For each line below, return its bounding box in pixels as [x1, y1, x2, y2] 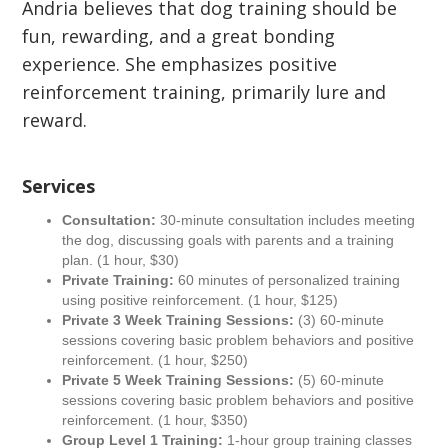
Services [22, 174, 96, 198]
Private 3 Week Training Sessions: [62, 312, 295, 328]
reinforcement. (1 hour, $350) [62, 412, 249, 428]
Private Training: [62, 272, 175, 288]
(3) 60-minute [294, 312, 385, 328]
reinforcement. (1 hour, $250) [62, 352, 249, 368]
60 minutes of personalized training [174, 272, 401, 288]
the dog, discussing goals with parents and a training [62, 232, 395, 248]
